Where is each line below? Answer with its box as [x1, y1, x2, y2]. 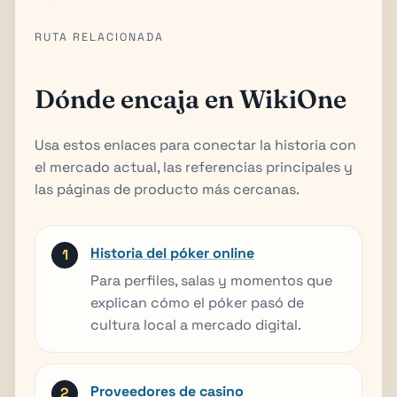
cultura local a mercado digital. [90, 315, 301, 334]
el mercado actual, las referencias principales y [35, 157, 353, 176]
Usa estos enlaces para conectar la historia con [35, 135, 356, 154]
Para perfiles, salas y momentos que [90, 270, 332, 290]
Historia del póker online [90, 243, 254, 262]
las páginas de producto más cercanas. [35, 179, 300, 198]
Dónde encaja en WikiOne [35, 82, 346, 114]
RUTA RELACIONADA [35, 29, 164, 44]
